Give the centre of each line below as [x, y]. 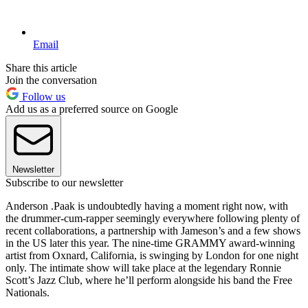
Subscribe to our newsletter [64, 182]
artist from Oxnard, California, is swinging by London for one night [152, 255]
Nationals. [27, 292]
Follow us [42, 96]
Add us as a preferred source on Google [92, 109]
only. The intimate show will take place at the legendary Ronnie [143, 267]
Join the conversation [51, 80]
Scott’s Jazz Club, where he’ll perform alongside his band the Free [149, 280]
